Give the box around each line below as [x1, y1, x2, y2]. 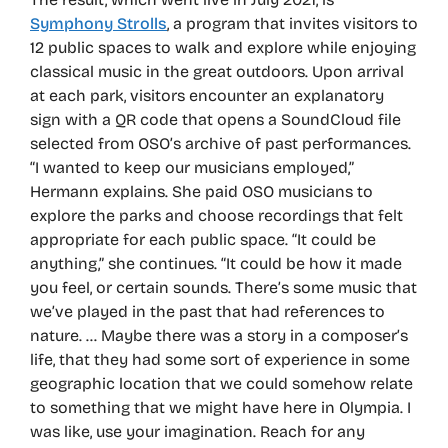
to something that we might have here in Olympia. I [30, 398, 411, 418]
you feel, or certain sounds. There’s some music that [30, 278, 417, 298]
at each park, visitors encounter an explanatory [30, 86, 384, 106]
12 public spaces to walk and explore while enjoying [30, 38, 416, 58]
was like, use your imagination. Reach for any [30, 422, 365, 442]
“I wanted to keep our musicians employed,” [30, 158, 354, 178]
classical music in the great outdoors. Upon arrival [30, 62, 404, 82]
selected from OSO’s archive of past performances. [30, 134, 411, 154]
